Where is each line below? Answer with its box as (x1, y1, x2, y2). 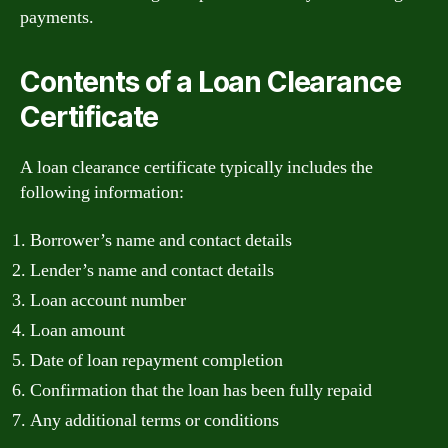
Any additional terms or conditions (30, 408, 279, 432)
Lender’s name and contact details (30, 258, 274, 282)
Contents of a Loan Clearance (20, 65, 401, 99)
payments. (20, 6, 94, 29)
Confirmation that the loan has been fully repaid (30, 378, 372, 402)
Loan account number (30, 288, 186, 312)
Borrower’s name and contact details (30, 228, 292, 252)
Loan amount (30, 318, 125, 342)
